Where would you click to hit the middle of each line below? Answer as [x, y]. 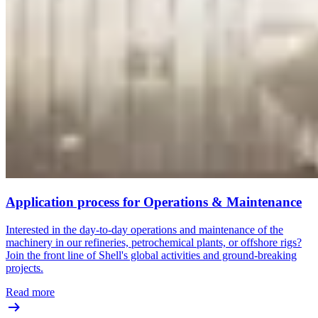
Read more [30, 292]
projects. [24, 268]
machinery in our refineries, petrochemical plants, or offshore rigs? [154, 242]
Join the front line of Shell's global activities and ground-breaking [151, 255]
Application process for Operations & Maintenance [154, 202]
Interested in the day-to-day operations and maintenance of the [144, 229]
